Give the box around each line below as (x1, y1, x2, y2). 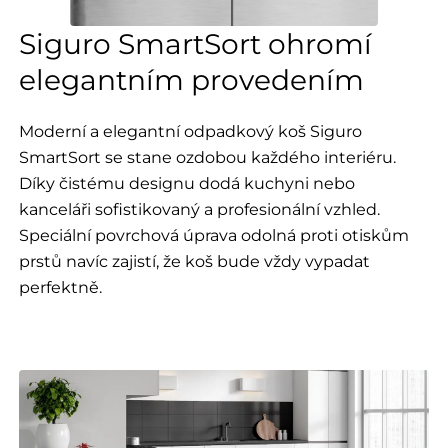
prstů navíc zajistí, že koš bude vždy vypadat (18, 250, 370, 271)
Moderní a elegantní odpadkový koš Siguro (18, 120, 362, 141)
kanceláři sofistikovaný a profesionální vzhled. (18, 198, 380, 219)
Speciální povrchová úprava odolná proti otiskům (18, 224, 409, 245)
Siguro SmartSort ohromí (18, 26, 372, 61)
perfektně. (18, 276, 102, 297)
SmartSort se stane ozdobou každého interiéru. (18, 146, 396, 167)
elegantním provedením (18, 62, 364, 97)
